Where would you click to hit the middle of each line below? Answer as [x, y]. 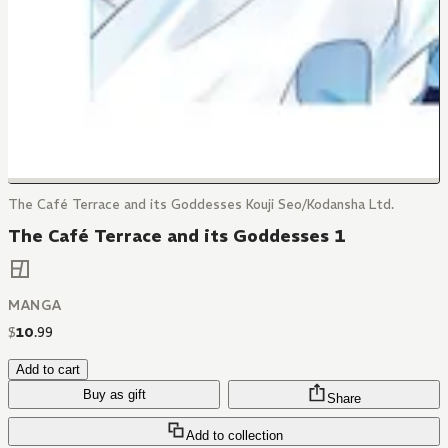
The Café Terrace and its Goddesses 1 [177, 236]
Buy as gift [114, 395]
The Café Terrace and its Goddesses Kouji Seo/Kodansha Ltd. [201, 204]
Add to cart [48, 370]
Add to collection [234, 436]
